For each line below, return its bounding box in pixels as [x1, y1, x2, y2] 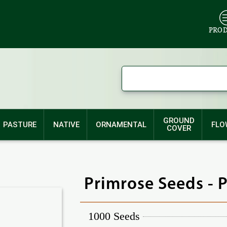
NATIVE [53, 120, 80, 129]
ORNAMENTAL [96, 120, 147, 129]
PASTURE [3, 120, 36, 129]
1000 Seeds [88, 210, 140, 222]
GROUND [163, 116, 195, 125]
